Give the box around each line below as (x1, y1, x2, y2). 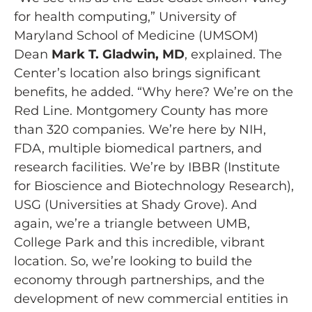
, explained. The (185, 47, 282, 63)
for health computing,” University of (14, 9, 236, 25)
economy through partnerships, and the (14, 272, 265, 288)
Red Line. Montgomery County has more (14, 103, 268, 119)
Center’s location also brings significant (14, 65, 260, 81)
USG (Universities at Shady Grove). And (14, 197, 257, 213)
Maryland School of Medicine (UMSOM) (14, 28, 258, 44)
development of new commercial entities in (14, 291, 288, 307)
